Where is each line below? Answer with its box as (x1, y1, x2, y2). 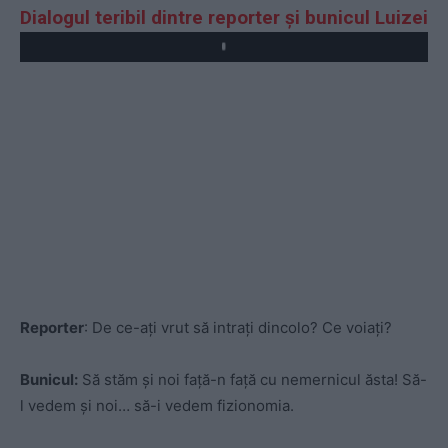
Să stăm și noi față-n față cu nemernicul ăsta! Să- (78, 370, 427, 390)
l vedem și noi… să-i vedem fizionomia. (20, 396, 294, 416)
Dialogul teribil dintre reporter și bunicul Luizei (20, 5, 428, 29)
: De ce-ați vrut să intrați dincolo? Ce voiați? (84, 318, 392, 338)
